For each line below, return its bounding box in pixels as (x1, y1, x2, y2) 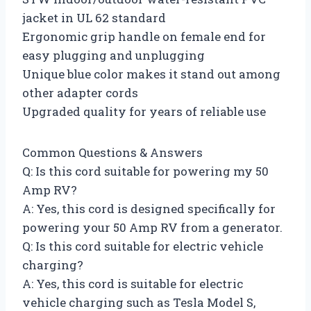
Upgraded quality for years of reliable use (22, 103, 266, 119)
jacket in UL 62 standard (22, 9, 166, 26)
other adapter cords (22, 84, 138, 101)
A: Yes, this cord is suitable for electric (22, 275, 243, 292)
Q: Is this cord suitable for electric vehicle (22, 237, 263, 254)
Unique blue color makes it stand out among (22, 65, 280, 82)
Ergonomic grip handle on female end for (22, 28, 266, 44)
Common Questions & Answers (22, 144, 203, 160)
